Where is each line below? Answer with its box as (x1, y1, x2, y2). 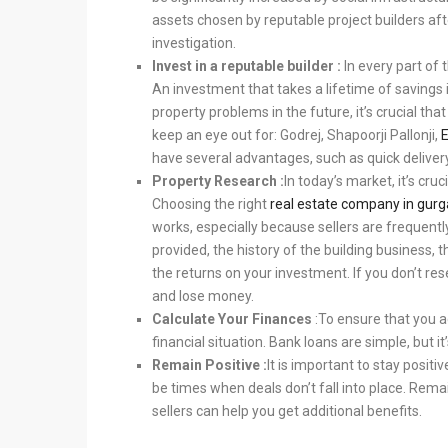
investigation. (152, 35, 236, 51)
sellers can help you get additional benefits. (152, 403, 422, 419)
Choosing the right (152, 196, 270, 212)
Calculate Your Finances (152, 311, 315, 327)
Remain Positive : (152, 357, 267, 373)
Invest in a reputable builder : (152, 58, 341, 74)
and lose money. (152, 288, 254, 304)
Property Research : (152, 173, 284, 189)
